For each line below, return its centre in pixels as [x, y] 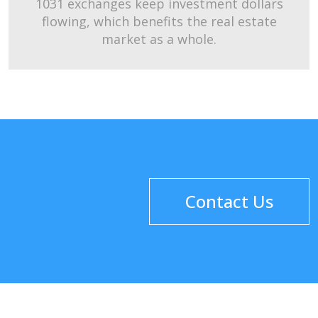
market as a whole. [159, 39]
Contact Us [229, 201]
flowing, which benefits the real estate [159, 21]
